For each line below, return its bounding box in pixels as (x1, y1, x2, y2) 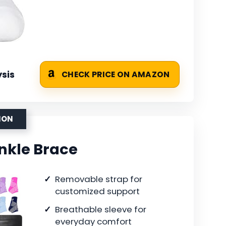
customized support (55, 185, 140, 198)
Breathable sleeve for (55, 203, 146, 216)
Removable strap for (55, 173, 142, 186)
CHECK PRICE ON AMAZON (62, 69, 170, 80)
